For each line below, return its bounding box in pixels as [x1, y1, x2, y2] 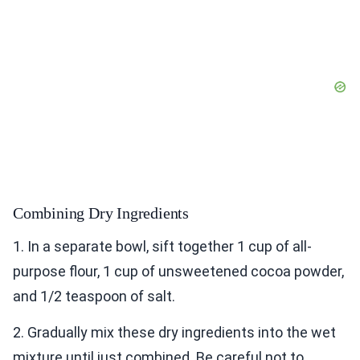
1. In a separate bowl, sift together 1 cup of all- [13, 238, 312, 256]
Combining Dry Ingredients [13, 204, 189, 223]
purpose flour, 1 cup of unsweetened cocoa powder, [13, 263, 344, 280]
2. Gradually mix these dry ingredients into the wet [13, 324, 336, 342]
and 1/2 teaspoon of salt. [13, 288, 175, 305]
